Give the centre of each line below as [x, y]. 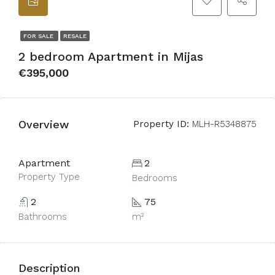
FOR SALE [39, 36]
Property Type [49, 177]
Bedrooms [154, 178]
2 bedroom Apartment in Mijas [111, 56]
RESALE [75, 36]
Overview [44, 124]
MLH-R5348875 [223, 124]
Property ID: [161, 124]
